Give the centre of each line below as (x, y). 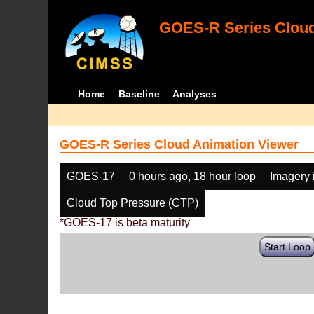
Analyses (195, 94)
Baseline (139, 94)
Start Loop (288, 247)
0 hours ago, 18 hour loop (193, 176)
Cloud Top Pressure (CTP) (133, 203)
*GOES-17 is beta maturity (125, 223)
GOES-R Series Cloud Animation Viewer (179, 144)
